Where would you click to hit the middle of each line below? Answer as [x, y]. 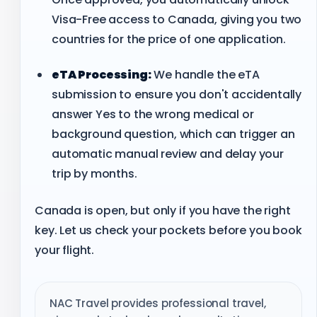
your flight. [65, 250]
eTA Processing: [101, 74]
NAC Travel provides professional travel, [158, 304]
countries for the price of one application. [169, 39]
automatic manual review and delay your [167, 154]
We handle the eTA [205, 74]
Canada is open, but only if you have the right [163, 211]
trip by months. [94, 173]
